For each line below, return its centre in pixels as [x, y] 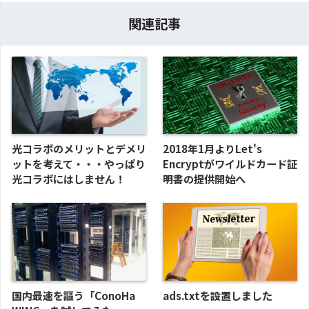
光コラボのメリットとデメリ [79, 149]
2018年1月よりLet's [212, 149]
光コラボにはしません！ [69, 179]
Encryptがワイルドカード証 [230, 164]
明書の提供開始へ [204, 179]
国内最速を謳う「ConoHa [73, 295]
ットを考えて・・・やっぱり [79, 164]
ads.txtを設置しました [218, 295]
